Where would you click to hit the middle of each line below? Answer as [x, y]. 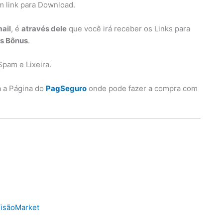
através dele [44, 28]
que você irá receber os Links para [128, 28]
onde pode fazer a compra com [142, 88]
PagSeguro [66, 88]
